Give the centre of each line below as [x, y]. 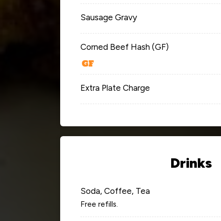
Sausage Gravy [109, 17]
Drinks [191, 163]
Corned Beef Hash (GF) [125, 47]
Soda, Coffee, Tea [115, 191]
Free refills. [99, 204]
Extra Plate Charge [115, 88]
